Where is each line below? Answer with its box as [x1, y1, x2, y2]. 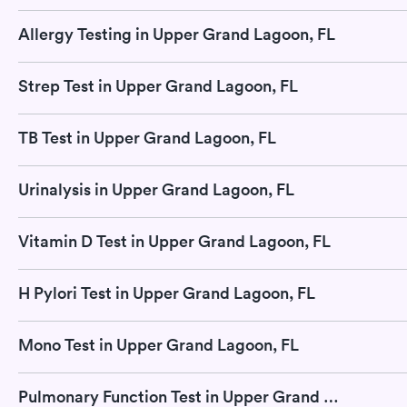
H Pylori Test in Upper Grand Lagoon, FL [18, 283, 315, 304]
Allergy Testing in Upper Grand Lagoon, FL [18, 24, 335, 45]
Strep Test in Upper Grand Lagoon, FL [18, 75, 298, 97]
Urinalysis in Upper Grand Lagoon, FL [18, 179, 294, 201]
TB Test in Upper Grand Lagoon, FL [18, 127, 276, 149]
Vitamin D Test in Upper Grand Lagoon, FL [18, 231, 331, 253]
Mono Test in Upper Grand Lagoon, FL [18, 334, 299, 356]
